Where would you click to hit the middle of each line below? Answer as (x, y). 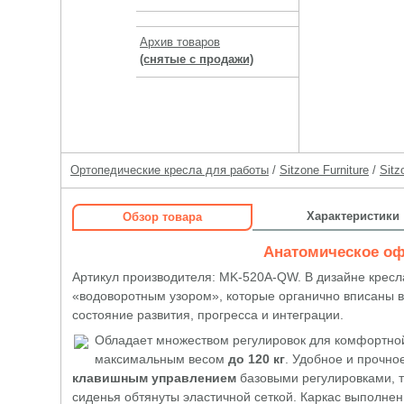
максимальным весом (161, 359)
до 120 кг (257, 359)
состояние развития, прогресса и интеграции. (208, 315)
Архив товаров (180, 42)
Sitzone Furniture (324, 170)
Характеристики (353, 216)
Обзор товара (162, 217)
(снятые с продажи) (197, 59)
